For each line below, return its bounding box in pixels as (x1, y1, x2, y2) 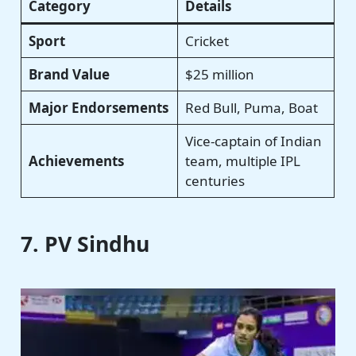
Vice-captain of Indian (184, 132, 322, 151)
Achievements (28, 152, 124, 171)
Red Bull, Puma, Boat (184, 99, 318, 118)
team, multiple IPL (184, 152, 300, 171)
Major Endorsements (28, 99, 168, 118)
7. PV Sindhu (21, 229, 150, 258)
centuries (184, 172, 245, 191)
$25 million (184, 65, 254, 84)
